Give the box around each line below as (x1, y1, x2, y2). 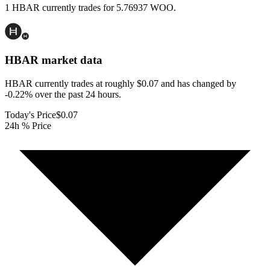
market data (39, 54, 102, 67)
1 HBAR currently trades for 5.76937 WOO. (5, 2, 176, 13)
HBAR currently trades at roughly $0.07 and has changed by (5, 78, 236, 89)
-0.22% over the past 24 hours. (5, 89, 121, 99)
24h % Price (5, 120, 51, 131)
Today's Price (5, 109, 56, 120)
